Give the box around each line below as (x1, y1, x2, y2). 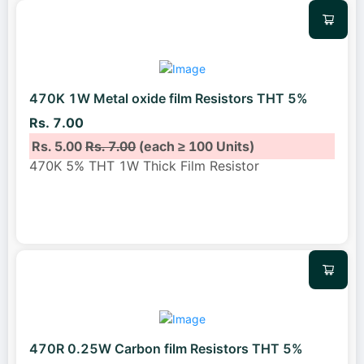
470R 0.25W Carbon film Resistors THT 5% (29, 340, 303, 357)
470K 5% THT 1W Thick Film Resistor (29, 157, 259, 174)
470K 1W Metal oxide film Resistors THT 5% (29, 90, 308, 107)
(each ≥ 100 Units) (136, 137, 255, 154)
